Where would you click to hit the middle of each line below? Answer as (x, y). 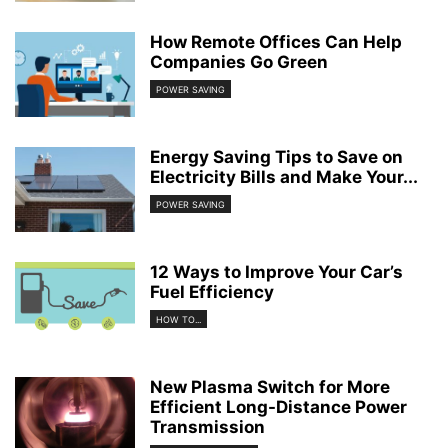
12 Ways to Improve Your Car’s (276, 272)
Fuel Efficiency (212, 292)
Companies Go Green (239, 62)
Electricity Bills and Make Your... (284, 177)
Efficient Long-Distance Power (278, 407)
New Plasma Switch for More (270, 387)
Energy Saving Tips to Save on (276, 157)
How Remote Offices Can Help (276, 42)
